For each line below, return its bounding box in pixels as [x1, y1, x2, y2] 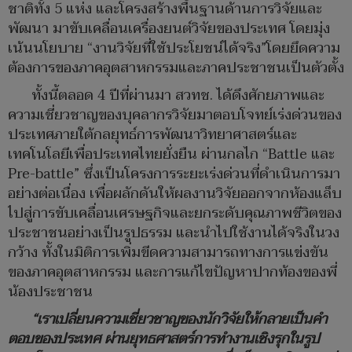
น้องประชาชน [8, 280, 93, 305]
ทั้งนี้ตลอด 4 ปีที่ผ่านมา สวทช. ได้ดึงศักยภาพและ [31, 83, 324, 108]
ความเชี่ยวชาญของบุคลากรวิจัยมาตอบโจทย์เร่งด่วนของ [8, 103, 342, 128]
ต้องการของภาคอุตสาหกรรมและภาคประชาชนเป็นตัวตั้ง [8, 56, 344, 81]
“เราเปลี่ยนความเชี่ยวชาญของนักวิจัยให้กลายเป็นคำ [31, 307, 327, 332]
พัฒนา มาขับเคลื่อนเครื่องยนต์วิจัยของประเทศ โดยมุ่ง [8, 16, 330, 42]
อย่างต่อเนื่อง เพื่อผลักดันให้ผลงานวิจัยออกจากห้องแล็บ [8, 181, 342, 207]
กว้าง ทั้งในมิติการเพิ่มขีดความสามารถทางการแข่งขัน [8, 240, 328, 266]
